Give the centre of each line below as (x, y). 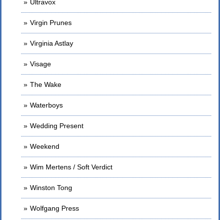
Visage (41, 64)
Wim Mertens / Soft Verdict (71, 167)
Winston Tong (51, 188)
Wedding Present (57, 126)
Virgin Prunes (51, 23)
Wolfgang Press (55, 208)
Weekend (45, 146)
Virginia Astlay (52, 43)
